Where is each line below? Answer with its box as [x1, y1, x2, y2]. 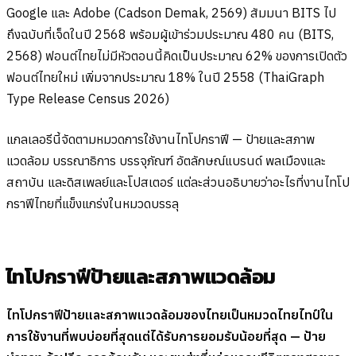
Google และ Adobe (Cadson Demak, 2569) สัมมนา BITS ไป [6, 5, 336, 21]
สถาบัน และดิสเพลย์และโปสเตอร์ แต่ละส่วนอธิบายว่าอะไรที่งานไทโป [6, 174, 350, 191]
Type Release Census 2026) [6, 91, 169, 107]
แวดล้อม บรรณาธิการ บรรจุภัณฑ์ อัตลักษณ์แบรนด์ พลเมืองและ [6, 153, 326, 169]
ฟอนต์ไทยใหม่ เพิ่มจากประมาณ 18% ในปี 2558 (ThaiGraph [6, 69, 324, 86]
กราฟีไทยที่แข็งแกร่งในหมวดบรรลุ [6, 195, 179, 212]
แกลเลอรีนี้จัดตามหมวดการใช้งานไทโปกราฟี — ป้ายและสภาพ [6, 131, 315, 148]
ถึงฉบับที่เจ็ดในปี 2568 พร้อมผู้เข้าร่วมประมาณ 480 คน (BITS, [6, 26, 334, 43]
